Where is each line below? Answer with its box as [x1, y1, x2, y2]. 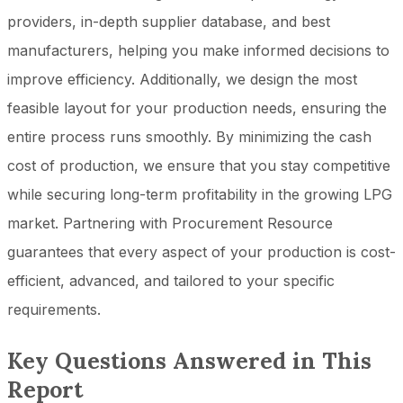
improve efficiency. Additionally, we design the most [7, 69, 357, 88]
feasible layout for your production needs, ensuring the [7, 98, 387, 117]
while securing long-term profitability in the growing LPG [7, 184, 392, 203]
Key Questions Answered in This [7, 345, 372, 375]
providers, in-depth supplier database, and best [7, 12, 330, 31]
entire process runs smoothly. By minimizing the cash [7, 127, 372, 146]
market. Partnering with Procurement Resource [7, 213, 333, 232]
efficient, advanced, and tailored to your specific [7, 271, 335, 290]
